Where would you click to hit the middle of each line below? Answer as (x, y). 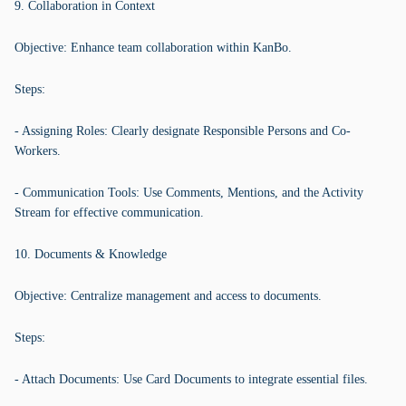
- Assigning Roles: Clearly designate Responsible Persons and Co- (183, 131)
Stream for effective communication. (109, 213)
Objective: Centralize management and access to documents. (168, 296)
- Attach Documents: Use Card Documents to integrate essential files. (191, 379)
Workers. (38, 151)
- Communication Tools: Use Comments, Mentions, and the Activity (189, 193)
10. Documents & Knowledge (91, 254)
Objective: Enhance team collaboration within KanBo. (153, 48)
